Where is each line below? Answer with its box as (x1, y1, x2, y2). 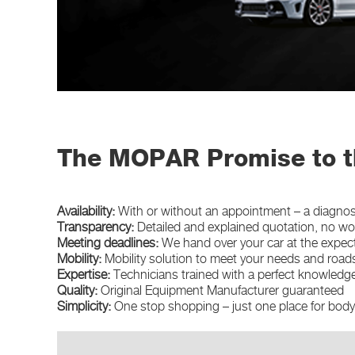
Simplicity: (57, 300, 114, 314)
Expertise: (57, 269, 113, 282)
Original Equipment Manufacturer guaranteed (101, 284, 344, 298)
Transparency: (57, 221, 137, 235)
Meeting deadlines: (57, 237, 162, 250)
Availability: (57, 205, 118, 219)
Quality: (57, 284, 101, 298)
